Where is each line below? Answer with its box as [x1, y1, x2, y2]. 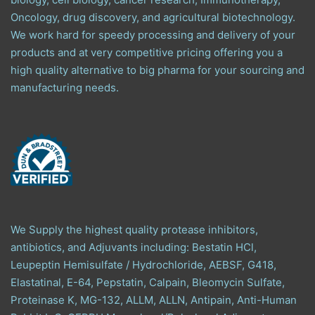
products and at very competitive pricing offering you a [11, 45, 283, 59]
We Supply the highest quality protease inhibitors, [11, 222, 258, 236]
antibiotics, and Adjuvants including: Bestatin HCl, [11, 240, 257, 254]
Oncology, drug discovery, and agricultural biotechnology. [11, 10, 295, 24]
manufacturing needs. [11, 80, 119, 94]
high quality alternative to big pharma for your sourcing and [11, 63, 304, 77]
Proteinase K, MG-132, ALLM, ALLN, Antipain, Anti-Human [11, 292, 297, 307]
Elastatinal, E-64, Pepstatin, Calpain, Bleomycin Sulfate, [11, 275, 285, 289]
